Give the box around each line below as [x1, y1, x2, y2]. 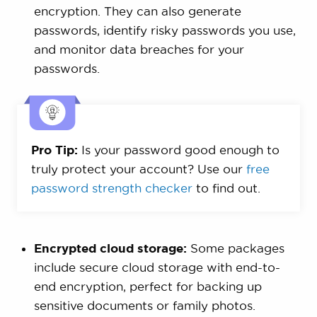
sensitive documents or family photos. [33, 298, 255, 312]
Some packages [186, 241, 284, 255]
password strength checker [30, 180, 192, 195]
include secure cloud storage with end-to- [33, 260, 280, 274]
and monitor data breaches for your [33, 42, 244, 56]
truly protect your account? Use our [30, 161, 246, 175]
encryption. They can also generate [33, 4, 241, 18]
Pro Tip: [30, 142, 78, 156]
